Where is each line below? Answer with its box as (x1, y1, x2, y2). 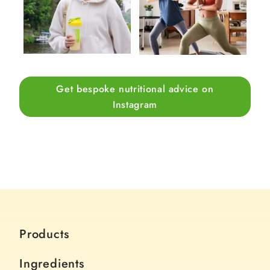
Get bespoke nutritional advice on (56, 81, 214, 96)
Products (19, 225, 69, 243)
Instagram (113, 97, 157, 111)
